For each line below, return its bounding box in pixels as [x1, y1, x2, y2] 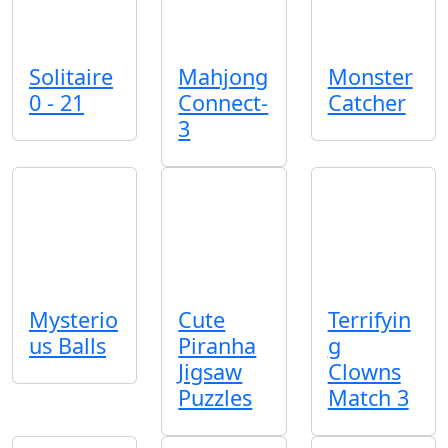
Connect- [178, 87, 269, 117]
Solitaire [29, 61, 113, 91]
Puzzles [178, 382, 253, 412]
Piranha [178, 330, 257, 360]
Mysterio [29, 304, 118, 334]
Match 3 [327, 382, 409, 412]
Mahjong [178, 61, 269, 91]
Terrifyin [327, 304, 411, 334]
